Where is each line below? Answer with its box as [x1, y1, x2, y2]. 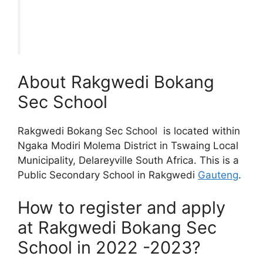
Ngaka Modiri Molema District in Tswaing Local [18, 140, 238, 152]
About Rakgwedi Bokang [18, 72, 214, 93]
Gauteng [198, 169, 238, 181]
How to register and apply [18, 197, 225, 218]
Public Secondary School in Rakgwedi [18, 169, 198, 181]
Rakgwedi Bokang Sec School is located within [18, 125, 240, 137]
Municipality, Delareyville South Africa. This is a [18, 154, 239, 167]
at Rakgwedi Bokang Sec [18, 217, 217, 238]
